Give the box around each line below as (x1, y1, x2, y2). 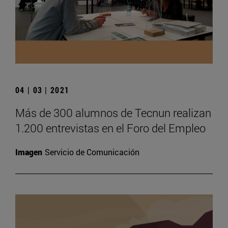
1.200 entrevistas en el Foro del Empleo (15, 120, 206, 135)
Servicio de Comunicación (45, 146, 139, 157)
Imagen (15, 146, 42, 157)
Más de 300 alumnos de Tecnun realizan (15, 105, 211, 120)
